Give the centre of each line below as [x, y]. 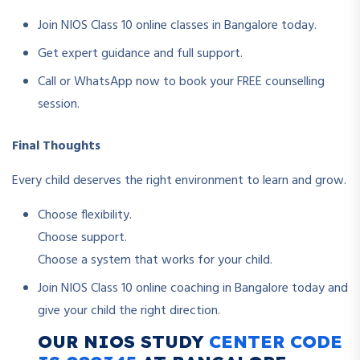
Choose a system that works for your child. [155, 260]
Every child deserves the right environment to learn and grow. [179, 180]
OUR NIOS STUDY [123, 341]
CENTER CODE [276, 341]
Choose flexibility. [85, 215]
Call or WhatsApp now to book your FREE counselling [181, 82]
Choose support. [82, 237]
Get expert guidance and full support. [140, 53]
